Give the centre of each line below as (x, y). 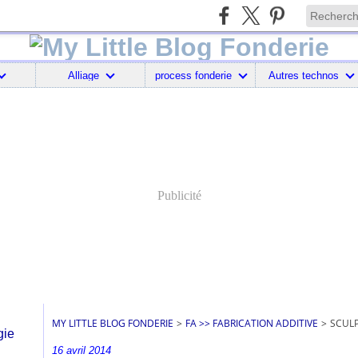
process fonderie (193, 75)
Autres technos (303, 75)
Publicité (179, 195)
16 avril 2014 (82, 350)
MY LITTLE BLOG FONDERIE (113, 323)
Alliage (83, 75)
